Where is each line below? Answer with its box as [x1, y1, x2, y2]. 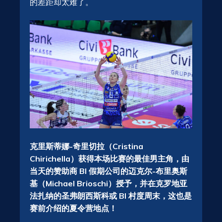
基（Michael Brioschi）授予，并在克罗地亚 [30, 178, 187, 188]
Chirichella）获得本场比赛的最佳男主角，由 [30, 153, 189, 164]
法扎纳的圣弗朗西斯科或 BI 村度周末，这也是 [30, 190, 192, 201]
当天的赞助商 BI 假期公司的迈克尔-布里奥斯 [30, 166, 187, 176]
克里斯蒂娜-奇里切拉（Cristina [30, 141, 143, 151]
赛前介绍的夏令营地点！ [30, 203, 117, 213]
